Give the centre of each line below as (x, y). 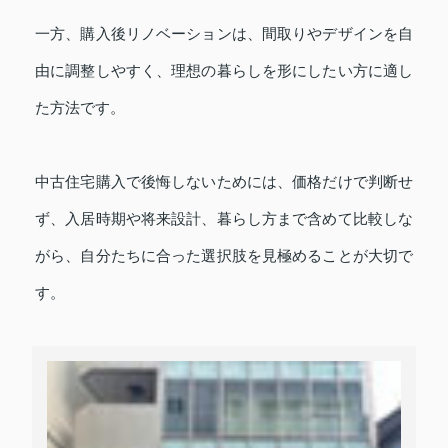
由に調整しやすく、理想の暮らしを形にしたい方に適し (224, 70)
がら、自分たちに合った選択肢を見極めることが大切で (224, 255)
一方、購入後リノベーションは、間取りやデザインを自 (224, 33)
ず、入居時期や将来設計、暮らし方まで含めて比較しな (224, 218)
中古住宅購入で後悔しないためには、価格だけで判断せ (224, 181)
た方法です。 (80, 107)
